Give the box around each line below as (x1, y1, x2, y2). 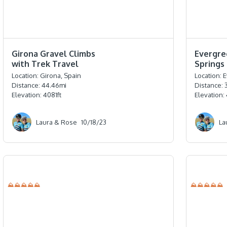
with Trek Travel (12, 59, 79, 69)
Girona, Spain (40, 71, 82, 80)
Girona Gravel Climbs (12, 49, 96, 59)
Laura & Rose (36, 118, 78, 126)
